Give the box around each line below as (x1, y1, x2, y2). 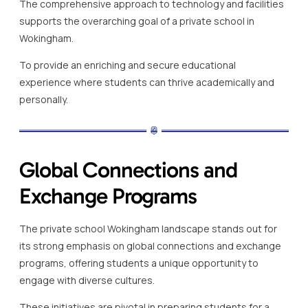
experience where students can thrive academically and (19, 75, 274, 89)
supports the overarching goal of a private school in (19, 14, 254, 27)
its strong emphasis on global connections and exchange (19, 239, 281, 252)
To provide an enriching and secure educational (19, 58, 236, 71)
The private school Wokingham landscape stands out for (19, 221, 277, 235)
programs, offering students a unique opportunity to (19, 256, 258, 269)
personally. (19, 92, 68, 106)
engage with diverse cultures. (19, 273, 155, 287)
